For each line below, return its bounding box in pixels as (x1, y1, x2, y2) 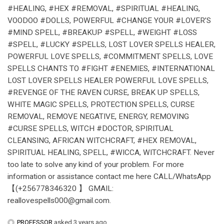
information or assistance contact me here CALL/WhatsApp (7, 171, 211, 181)
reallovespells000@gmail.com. (7, 195, 111, 205)
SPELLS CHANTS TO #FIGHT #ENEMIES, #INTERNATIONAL (7, 63, 215, 73)
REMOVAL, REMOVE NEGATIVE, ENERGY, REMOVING (7, 111, 189, 121)
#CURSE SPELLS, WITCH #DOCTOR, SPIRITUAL (7, 123, 173, 133)
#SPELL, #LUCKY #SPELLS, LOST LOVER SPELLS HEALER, (7, 39, 215, 49)
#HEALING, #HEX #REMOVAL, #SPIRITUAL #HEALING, (7, 3, 200, 13)
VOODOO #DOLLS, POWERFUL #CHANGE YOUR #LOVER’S (7, 15, 211, 25)
